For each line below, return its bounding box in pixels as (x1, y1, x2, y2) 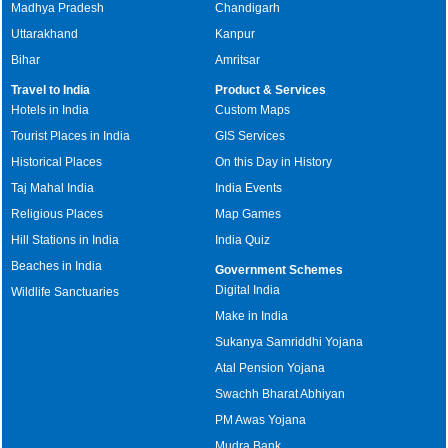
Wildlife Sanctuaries (11, 284, 120, 299)
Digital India (215, 282, 281, 297)
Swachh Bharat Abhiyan (215, 386, 346, 401)
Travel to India (11, 82, 91, 97)
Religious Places (11, 206, 104, 221)
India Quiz (215, 232, 271, 247)
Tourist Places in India (11, 128, 131, 143)
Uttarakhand (11, 26, 79, 41)
